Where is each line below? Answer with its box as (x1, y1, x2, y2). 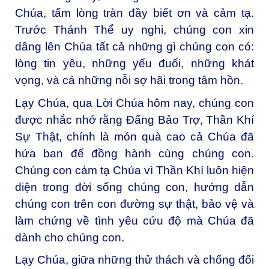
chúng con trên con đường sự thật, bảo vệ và (15, 197, 254, 210)
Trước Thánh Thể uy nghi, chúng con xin (15, 23, 254, 36)
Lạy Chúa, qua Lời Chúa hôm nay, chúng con (15, 96, 254, 109)
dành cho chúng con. (15, 231, 124, 244)
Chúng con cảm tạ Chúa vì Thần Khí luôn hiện (15, 163, 254, 177)
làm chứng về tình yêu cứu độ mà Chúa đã (15, 214, 254, 227)
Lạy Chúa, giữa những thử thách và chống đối (15, 253, 254, 267)
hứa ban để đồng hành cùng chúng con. (15, 147, 254, 160)
